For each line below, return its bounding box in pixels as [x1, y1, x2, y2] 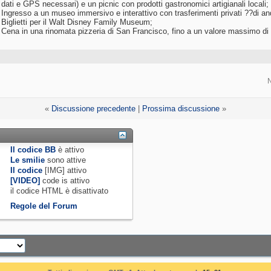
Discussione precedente [51, 104, 135, 114]
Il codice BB [10, 145, 56, 155]
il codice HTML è [10, 186, 73, 196]
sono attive [45, 155, 87, 165]
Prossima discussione [142, 104, 220, 114]
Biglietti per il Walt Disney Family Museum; [1, 18, 152, 27]
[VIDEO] [10, 176, 41, 186]
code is [40, 176, 71, 186]
